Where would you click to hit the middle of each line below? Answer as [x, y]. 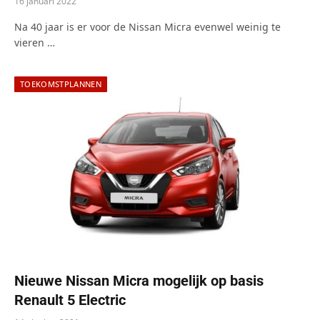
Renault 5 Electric [70, 300]
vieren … [35, 42]
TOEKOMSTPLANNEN [61, 84]
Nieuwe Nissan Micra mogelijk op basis [139, 280]
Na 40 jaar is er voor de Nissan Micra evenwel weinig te [147, 26]
